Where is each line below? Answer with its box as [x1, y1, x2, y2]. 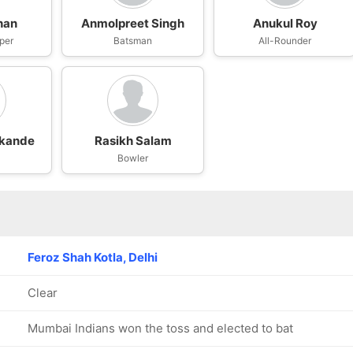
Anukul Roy [252, 16, 318, 31]
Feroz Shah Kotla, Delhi [28, 250, 158, 265]
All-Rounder [258, 35, 312, 46]
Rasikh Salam [94, 133, 172, 148]
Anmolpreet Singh [81, 16, 185, 31]
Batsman [113, 35, 153, 46]
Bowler [117, 152, 149, 164]
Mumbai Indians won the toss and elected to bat [28, 321, 293, 336]
